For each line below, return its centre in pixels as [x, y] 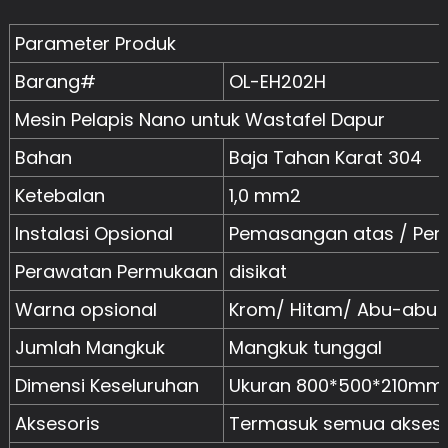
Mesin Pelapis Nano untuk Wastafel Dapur [199, 120]
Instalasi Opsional [93, 234]
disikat [257, 272]
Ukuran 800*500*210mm [336, 386]
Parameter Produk [95, 44]
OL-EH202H [277, 82]
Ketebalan [59, 196]
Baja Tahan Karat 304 [325, 158]
